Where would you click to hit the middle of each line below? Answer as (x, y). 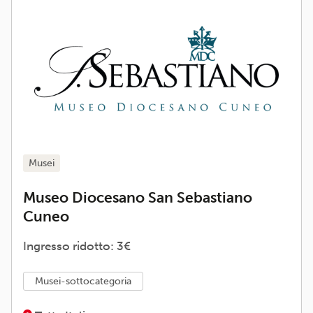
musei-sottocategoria (87, 281)
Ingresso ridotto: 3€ (77, 246)
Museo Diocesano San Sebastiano (138, 197)
